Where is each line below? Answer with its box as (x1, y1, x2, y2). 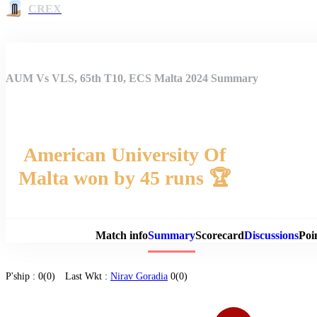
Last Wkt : (65, 271, 110, 282)
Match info (95, 229, 148, 241)
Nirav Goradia (110, 271, 168, 282)
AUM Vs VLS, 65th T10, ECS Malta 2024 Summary (6, 71, 258, 84)
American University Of (23, 144, 226, 166)
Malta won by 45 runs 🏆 (18, 167, 231, 189)
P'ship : (6, 271, 38, 282)
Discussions (243, 229, 299, 241)
